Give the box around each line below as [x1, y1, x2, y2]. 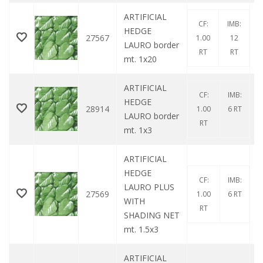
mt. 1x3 [124, 124, 152, 136]
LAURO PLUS [124, 181, 174, 193]
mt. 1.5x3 [124, 224, 159, 235]
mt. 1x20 [124, 53, 157, 65]
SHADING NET [124, 210, 180, 221]
